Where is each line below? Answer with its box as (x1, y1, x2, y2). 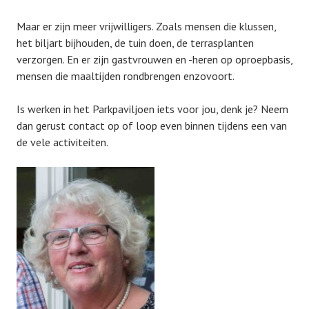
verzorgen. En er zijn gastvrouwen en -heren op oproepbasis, (17, 52, 292, 66)
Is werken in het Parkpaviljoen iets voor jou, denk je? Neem (17, 102, 288, 116)
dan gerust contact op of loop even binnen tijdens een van (17, 119, 287, 132)
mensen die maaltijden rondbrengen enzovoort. (17, 69, 235, 83)
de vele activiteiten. (17, 135, 108, 149)
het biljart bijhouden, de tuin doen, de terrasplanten (17, 36, 254, 50)
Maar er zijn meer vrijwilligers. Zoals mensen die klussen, (17, 19, 276, 33)
